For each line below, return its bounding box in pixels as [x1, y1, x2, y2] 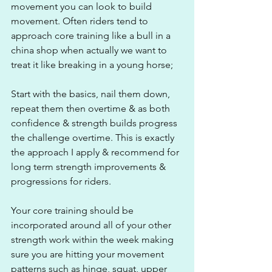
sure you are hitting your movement [11, 248, 166, 260]
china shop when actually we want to [11, 44, 169, 56]
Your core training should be [11, 204, 136, 216]
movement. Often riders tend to [11, 15, 151, 27]
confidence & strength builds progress [11, 117, 180, 129]
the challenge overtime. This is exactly [11, 131, 177, 143]
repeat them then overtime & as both [11, 102, 172, 114]
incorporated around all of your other [11, 219, 174, 231]
